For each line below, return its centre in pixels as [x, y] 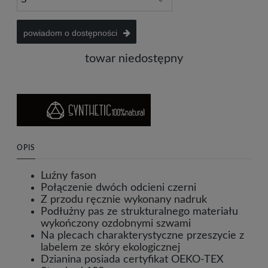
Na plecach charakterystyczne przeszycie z [142, 235]
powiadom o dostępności [70, 33]
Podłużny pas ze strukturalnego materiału [139, 211]
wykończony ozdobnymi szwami [116, 223]
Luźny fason [68, 176]
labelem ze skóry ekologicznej [110, 247]
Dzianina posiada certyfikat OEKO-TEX [132, 259]
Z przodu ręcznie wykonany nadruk [124, 200]
